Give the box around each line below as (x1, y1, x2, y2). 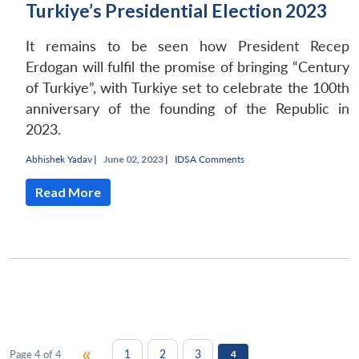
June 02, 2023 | (103, 152, 168, 165)
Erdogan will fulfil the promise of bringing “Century (26, 58, 349, 75)
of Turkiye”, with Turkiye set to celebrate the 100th (26, 79, 349, 96)
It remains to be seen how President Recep (26, 37, 349, 54)
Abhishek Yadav (26, 152, 92, 165)
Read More (35, 184, 101, 200)
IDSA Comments (175, 152, 244, 165)
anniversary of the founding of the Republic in (26, 99, 349, 117)
